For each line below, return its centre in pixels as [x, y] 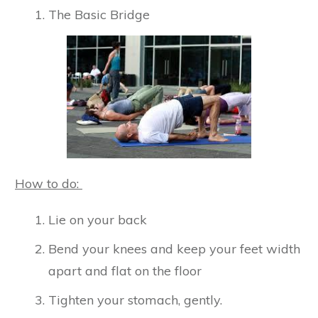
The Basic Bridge [99, 14]
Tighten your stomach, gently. [135, 300]
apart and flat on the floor [125, 270]
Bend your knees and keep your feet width [174, 248]
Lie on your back [98, 219]
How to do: [49, 183]
